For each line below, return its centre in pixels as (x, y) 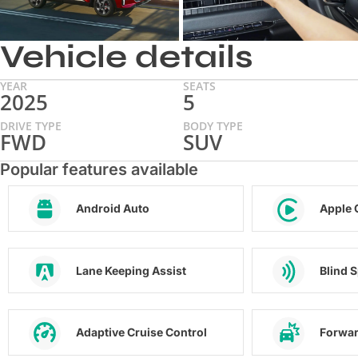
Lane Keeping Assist (131, 270)
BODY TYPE (213, 125)
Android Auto (113, 209)
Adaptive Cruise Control (141, 332)
